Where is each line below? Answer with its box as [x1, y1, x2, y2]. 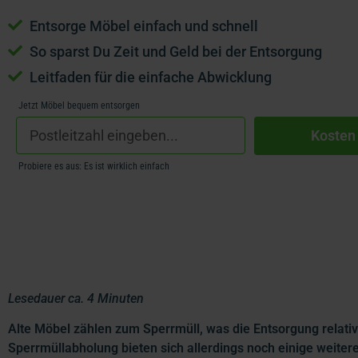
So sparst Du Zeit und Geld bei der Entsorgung [30, 42, 322, 60]
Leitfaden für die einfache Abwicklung [30, 68, 272, 86]
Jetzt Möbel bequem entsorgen [18, 99, 140, 111]
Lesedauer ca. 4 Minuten [8, 290, 144, 306]
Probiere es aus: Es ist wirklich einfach [18, 160, 169, 172]
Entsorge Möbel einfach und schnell [30, 17, 258, 34]
